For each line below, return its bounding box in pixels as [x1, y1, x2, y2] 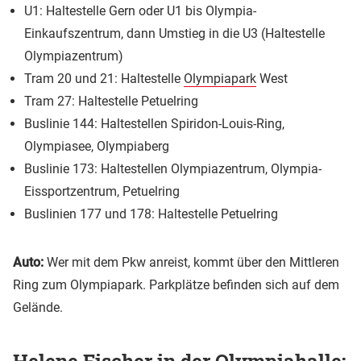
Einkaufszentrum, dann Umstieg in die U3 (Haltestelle [24, 25, 325, 41]
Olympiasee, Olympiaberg [24, 138, 169, 154]
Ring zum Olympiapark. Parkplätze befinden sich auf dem [13, 276, 339, 293]
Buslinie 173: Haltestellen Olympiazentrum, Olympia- [24, 160, 322, 176]
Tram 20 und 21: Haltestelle [24, 70, 184, 86]
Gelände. [13, 299, 63, 315]
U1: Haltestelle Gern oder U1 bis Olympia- [24, 2, 256, 19]
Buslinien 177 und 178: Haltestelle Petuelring [24, 205, 278, 222]
